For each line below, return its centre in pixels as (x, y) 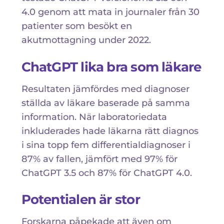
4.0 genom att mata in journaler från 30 (110, 12)
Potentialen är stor (80, 200)
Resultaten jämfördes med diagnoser (105, 89)
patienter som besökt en (76, 26)
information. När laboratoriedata (94, 117)
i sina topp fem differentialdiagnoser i (106, 145)
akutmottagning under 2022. (86, 40)
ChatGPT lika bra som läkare (111, 67)
